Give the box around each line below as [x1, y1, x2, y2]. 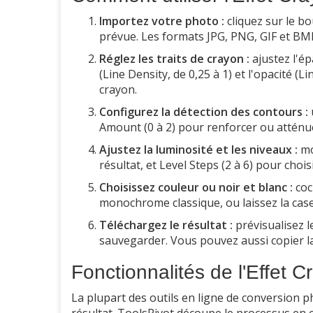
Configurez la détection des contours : [99, 104, 308, 120]
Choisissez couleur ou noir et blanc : [99, 180, 293, 196]
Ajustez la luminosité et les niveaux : [99, 142, 298, 158]
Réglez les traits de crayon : [99, 51, 249, 67]
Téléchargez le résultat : [99, 217, 233, 233]
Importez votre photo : [99, 13, 224, 29]
